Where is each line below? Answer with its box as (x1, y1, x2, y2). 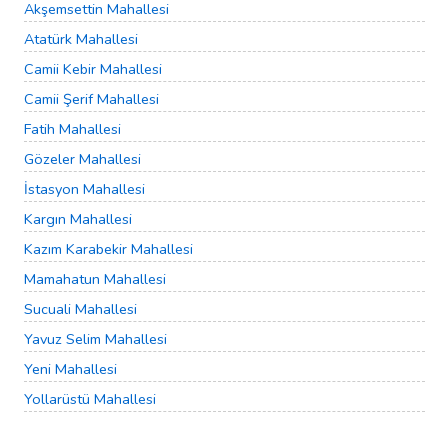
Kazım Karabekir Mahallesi (24, 239, 193, 260)
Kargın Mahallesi (24, 209, 132, 230)
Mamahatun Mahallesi (24, 269, 166, 290)
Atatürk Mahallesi (24, 29, 138, 50)
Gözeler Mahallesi (24, 149, 141, 170)
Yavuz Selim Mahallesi (24, 329, 167, 350)
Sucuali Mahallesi (24, 299, 137, 320)
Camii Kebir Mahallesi (24, 59, 162, 80)
